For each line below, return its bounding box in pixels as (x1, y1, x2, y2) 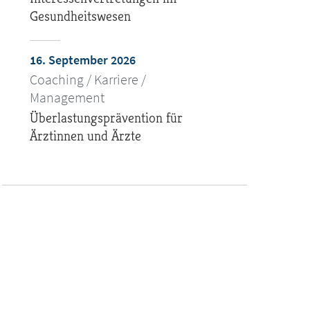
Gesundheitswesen (29, 8, 131, 25)
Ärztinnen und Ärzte (29, 127, 141, 145)
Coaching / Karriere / (29, 71, 146, 88)
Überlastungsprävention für (29, 109, 183, 127)
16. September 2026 (29, 52, 136, 68)
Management (29, 89, 104, 106)
